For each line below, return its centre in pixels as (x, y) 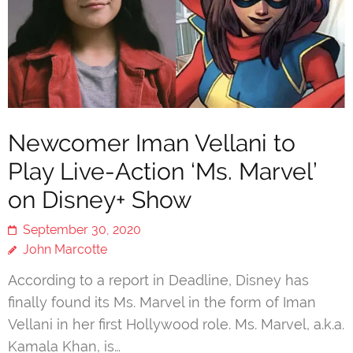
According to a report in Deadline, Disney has (158, 280)
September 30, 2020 (82, 229)
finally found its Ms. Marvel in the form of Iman (162, 302)
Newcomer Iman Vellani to (152, 143)
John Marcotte (65, 249)
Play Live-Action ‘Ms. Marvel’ (162, 171)
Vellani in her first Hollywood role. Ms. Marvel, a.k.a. (176, 324)
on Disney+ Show (100, 199)
